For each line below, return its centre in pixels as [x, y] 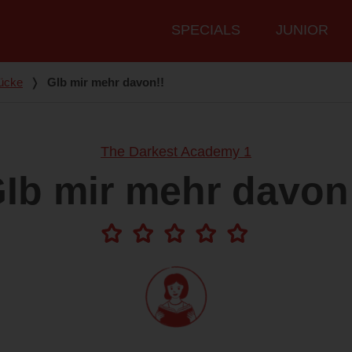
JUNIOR [302, 30]
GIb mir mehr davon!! [106, 82]
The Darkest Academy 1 [176, 152]
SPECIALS [206, 30]
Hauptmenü [191, 22]
